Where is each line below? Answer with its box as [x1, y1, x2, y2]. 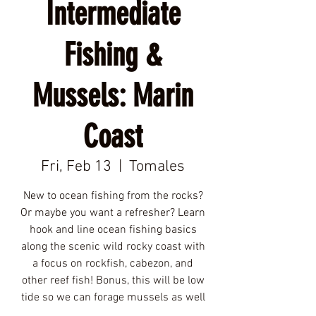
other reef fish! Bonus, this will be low [21, 274, 205, 288]
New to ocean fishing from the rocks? [23, 189, 203, 203]
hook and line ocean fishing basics [29, 223, 197, 237]
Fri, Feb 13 [41, 157, 111, 176]
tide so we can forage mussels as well [20, 291, 205, 305]
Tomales [129, 157, 185, 176]
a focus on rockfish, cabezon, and [32, 257, 193, 271]
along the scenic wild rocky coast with [20, 240, 205, 254]
